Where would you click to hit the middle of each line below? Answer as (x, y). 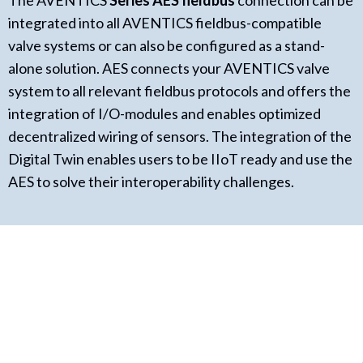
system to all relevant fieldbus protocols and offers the (179, 91)
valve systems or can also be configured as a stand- (167, 45)
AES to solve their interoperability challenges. (151, 181)
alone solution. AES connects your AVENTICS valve (169, 68)
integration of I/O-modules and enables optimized (164, 113)
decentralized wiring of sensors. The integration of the (180, 136)
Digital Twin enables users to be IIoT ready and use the (180, 159)
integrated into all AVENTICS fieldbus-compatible (165, 23)
